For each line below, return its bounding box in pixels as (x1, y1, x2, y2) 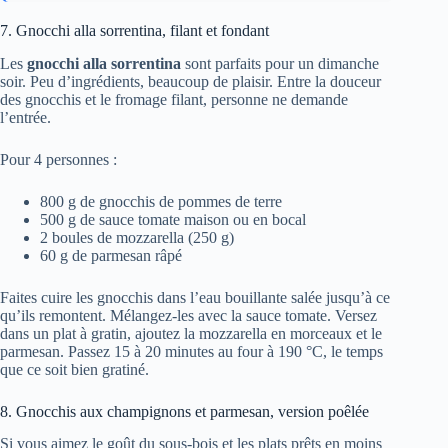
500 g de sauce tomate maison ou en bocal (40, 210, 306, 228)
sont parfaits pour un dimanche (181, 54, 379, 72)
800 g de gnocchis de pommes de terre (40, 192, 282, 210)
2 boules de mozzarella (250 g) (40, 228, 234, 246)
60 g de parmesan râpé (40, 246, 182, 264)
